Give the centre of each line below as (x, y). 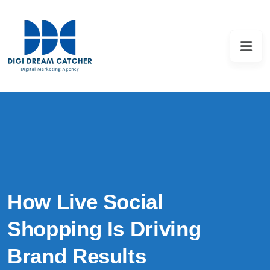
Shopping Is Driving (104, 229)
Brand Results (77, 256)
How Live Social (85, 202)
